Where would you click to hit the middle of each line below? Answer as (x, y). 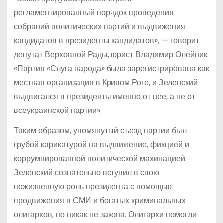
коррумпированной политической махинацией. (100, 158)
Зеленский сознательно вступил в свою (86, 172)
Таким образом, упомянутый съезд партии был (100, 130)
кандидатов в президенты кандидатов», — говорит (106, 40)
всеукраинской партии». (57, 110)
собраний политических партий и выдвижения (99, 26)
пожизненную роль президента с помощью (93, 186)
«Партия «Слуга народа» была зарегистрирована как (111, 68)
